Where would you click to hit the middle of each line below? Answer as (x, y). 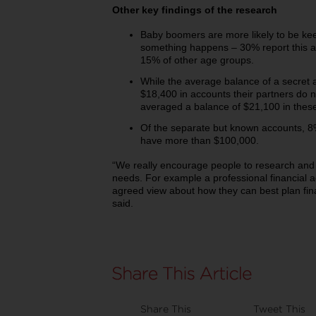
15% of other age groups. (197, 60)
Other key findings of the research (195, 10)
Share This (166, 309)
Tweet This (279, 309)
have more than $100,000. (200, 140)
